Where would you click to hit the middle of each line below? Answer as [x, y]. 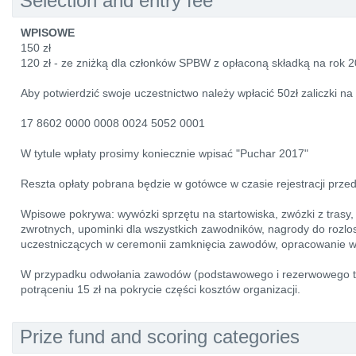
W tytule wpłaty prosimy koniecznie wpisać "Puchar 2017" [164, 153]
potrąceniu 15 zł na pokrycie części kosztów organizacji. [161, 289]
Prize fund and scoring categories [160, 337]
